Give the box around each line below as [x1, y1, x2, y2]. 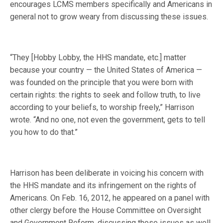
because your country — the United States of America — [10, 65, 203, 75]
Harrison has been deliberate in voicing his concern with [10, 168, 204, 178]
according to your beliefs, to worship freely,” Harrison [10, 103, 195, 112]
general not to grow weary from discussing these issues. [10, 12, 209, 21]
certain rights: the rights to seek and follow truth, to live [10, 90, 201, 100]
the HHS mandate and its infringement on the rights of [10, 181, 197, 190]
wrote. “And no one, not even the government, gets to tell [10, 115, 206, 124]
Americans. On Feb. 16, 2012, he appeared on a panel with [10, 193, 210, 203]
